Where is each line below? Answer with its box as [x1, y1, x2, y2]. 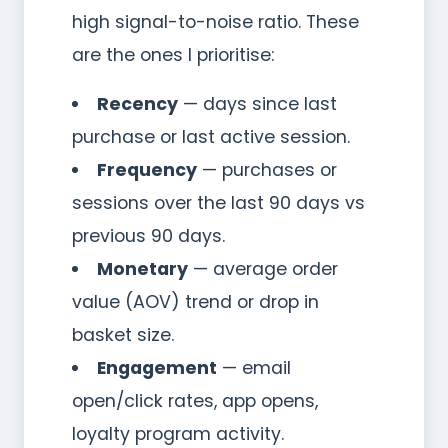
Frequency [96, 157, 197, 182]
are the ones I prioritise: [72, 42, 274, 67]
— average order [187, 256, 338, 281]
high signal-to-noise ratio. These [72, 9, 359, 34]
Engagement [96, 355, 217, 380]
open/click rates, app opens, [72, 388, 318, 413]
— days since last [177, 91, 337, 116]
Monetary [96, 256, 188, 281]
